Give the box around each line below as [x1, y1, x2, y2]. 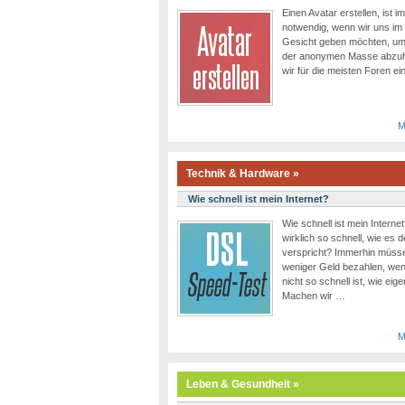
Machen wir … [282, 290, 345, 302]
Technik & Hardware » [186, 167, 299, 181]
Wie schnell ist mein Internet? [188, 193, 329, 205]
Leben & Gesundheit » [186, 378, 299, 391]
